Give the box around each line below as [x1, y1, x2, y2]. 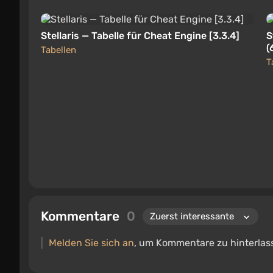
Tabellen [41, 44, 76, 55]
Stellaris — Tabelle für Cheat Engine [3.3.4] [41, 30, 239, 41]
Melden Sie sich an [49, 236, 134, 249]
